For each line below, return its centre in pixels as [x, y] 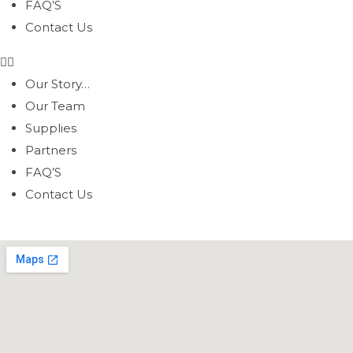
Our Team [55, 106]
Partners [51, 150]
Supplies [51, 128]
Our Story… [58, 84]
